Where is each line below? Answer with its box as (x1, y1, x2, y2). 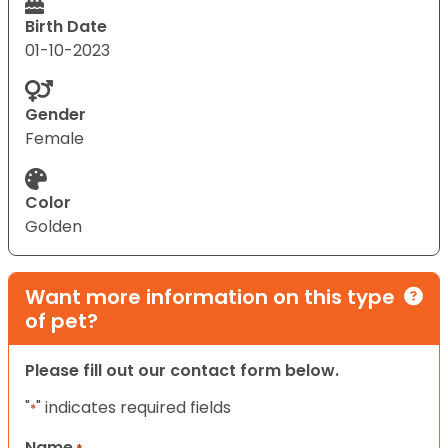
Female (25, 126, 84, 150)
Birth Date (25, 14, 107, 38)
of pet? (25, 306, 98, 335)
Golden (25, 214, 82, 238)
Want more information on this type (25, 282, 395, 311)
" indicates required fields (36, 395, 231, 419)
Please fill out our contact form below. (25, 358, 339, 382)
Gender (25, 102, 86, 126)
